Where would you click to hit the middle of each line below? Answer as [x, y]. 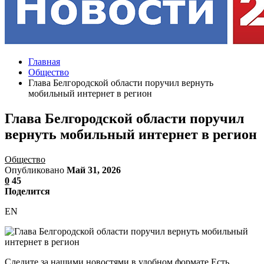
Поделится [27, 191]
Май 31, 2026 [94, 170]
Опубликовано [36, 170]
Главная [44, 62]
